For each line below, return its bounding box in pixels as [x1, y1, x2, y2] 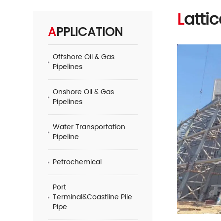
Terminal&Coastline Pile [53, 191, 133, 203]
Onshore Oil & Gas [53, 86, 114, 98]
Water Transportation [53, 121, 126, 133]
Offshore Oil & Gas [53, 51, 115, 63]
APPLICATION [56, 23, 123, 42]
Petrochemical [53, 156, 102, 168]
